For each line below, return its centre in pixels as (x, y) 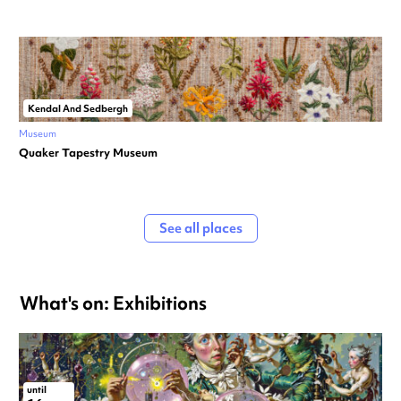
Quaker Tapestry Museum (88, 153)
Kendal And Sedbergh (78, 109)
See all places (200, 229)
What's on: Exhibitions (113, 303)
